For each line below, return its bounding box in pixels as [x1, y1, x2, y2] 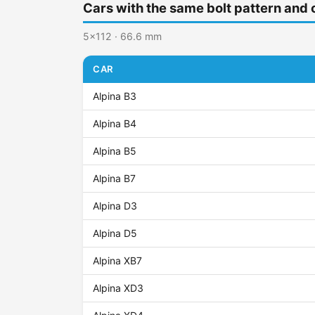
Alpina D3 [93, 200, 138, 212]
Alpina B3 [93, 90, 137, 103]
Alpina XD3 [93, 282, 144, 295]
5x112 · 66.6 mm [83, 30, 162, 43]
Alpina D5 [93, 227, 138, 240]
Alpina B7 [93, 172, 136, 185]
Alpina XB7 [93, 255, 143, 267]
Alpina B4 [93, 117, 137, 130]
